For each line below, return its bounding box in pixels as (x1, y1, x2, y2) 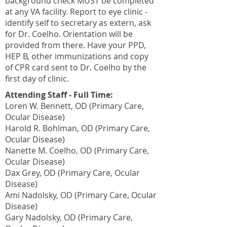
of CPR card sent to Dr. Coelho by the (5, 62, 146, 73)
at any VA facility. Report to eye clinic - (5, 6, 147, 17)
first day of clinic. (5, 73, 69, 84)
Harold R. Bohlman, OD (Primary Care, (5, 123, 150, 134)
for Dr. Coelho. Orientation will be (5, 28, 133, 40)
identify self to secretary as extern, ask (5, 17, 151, 28)
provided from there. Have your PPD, (5, 40, 146, 51)
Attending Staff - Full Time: (5, 89, 113, 100)
